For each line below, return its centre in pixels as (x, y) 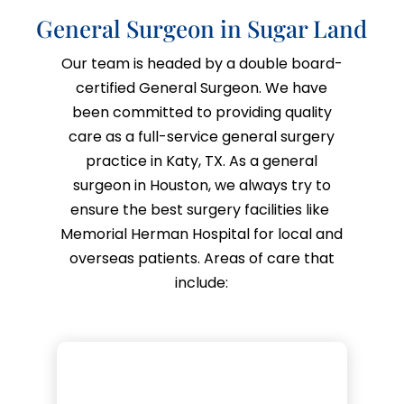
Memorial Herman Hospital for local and (202, 234)
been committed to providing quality (202, 112)
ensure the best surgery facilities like (202, 209)
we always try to (272, 185)
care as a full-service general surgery (202, 136)
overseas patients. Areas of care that (202, 258)
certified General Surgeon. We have (202, 87)
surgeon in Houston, (143, 185)
